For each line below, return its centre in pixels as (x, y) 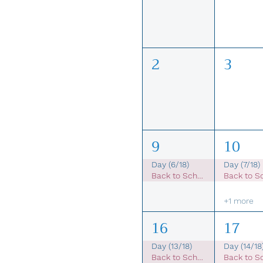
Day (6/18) (170, 164)
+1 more (238, 201)
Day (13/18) (172, 246)
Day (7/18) (242, 164)
